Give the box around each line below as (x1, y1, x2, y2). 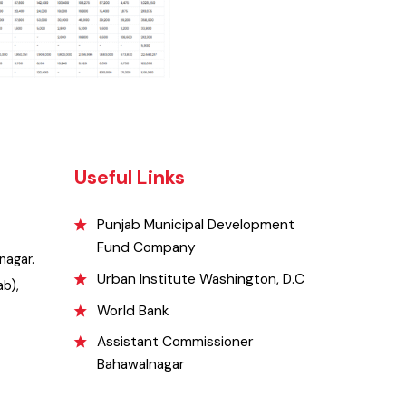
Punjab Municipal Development (124, 260, 329, 279)
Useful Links (101, 208, 216, 235)
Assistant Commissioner (124, 381, 287, 400)
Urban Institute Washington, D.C (124, 315, 339, 335)
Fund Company (124, 283, 227, 303)
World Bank (124, 348, 200, 368)
